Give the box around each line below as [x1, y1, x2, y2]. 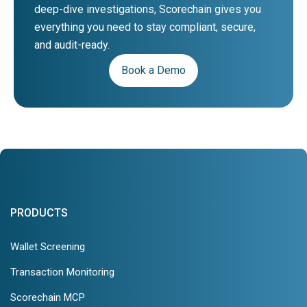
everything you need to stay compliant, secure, [34, 20, 256, 34]
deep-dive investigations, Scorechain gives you [34, 2, 261, 16]
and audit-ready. [34, 38, 110, 51]
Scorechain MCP [10, 291, 85, 304]
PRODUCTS [10, 206, 68, 219]
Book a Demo [121, 63, 186, 77]
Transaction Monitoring [10, 265, 114, 278]
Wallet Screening [10, 240, 85, 253]
